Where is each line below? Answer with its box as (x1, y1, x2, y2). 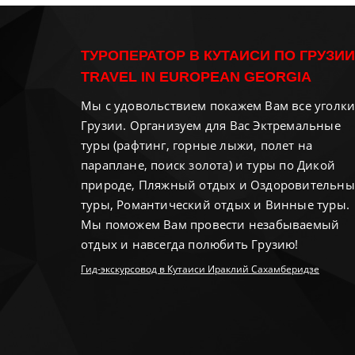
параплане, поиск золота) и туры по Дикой (81, 157, 336, 173)
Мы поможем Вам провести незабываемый (81, 216, 340, 232)
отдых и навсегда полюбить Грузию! (81, 236, 299, 252)
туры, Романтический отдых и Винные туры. (81, 197, 350, 212)
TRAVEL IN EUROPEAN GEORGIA (81, 69, 311, 85)
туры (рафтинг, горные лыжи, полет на (81, 137, 313, 153)
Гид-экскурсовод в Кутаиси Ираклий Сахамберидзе (81, 262, 319, 276)
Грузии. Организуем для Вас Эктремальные (81, 117, 341, 133)
